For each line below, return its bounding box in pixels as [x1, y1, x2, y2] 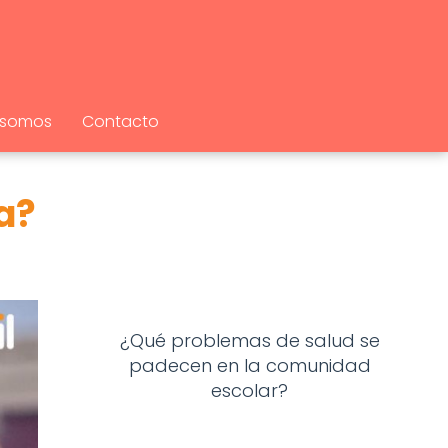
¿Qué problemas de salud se [119, 328, 380, 353]
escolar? [211, 378, 289, 403]
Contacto [82, 110, 159, 133]
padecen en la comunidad [128, 353, 371, 378]
